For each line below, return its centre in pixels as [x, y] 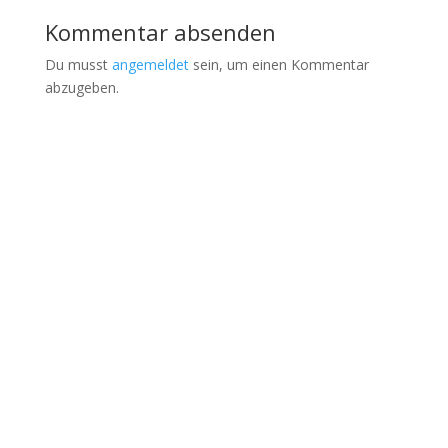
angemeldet [150, 64]
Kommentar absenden [160, 32]
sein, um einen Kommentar [278, 64]
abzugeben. [81, 87]
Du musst [78, 64]
